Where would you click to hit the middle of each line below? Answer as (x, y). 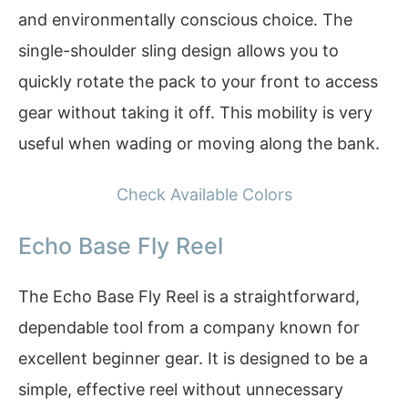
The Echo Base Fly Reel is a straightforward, (189, 297)
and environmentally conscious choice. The (185, 20)
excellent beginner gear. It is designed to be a (193, 359)
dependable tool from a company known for (189, 328)
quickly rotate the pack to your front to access (198, 82)
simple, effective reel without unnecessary (181, 390)
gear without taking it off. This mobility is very (195, 112)
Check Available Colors (204, 194)
